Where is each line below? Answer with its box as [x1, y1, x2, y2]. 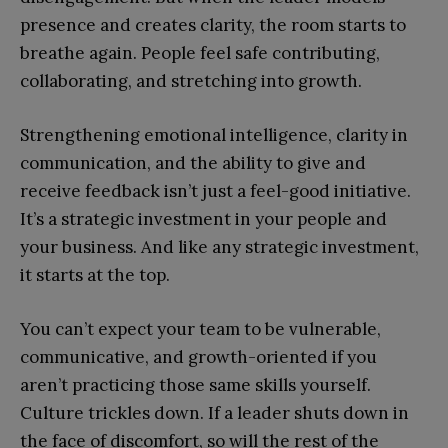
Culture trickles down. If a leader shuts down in [20, 401, 409, 424]
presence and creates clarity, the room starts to [20, 13, 406, 36]
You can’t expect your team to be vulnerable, [20, 317, 381, 340]
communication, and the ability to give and [20, 151, 366, 174]
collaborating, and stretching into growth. [20, 69, 362, 92]
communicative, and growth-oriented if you [20, 345, 377, 368]
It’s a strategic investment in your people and [20, 207, 387, 230]
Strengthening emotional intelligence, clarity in [20, 123, 408, 146]
